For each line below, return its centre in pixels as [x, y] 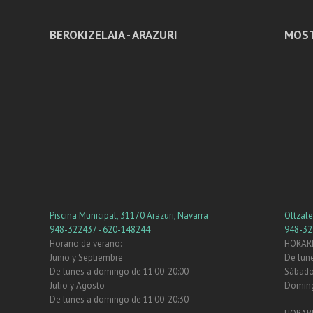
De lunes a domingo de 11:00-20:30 [119, 299]
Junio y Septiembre [86, 257]
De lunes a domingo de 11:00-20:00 [119, 271]
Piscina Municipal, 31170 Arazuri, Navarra [129, 215]
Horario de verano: [85, 243]
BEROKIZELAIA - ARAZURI [113, 35]
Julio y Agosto [77, 285]
